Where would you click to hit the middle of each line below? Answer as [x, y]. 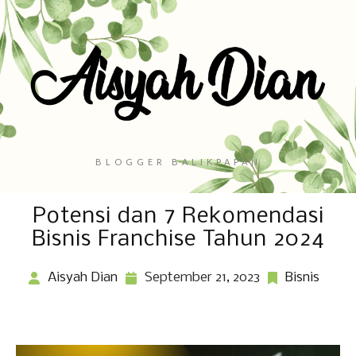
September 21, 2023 [202, 277]
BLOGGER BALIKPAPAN [178, 161]
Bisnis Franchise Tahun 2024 [178, 239]
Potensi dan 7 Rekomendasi [178, 216]
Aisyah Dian [83, 277]
